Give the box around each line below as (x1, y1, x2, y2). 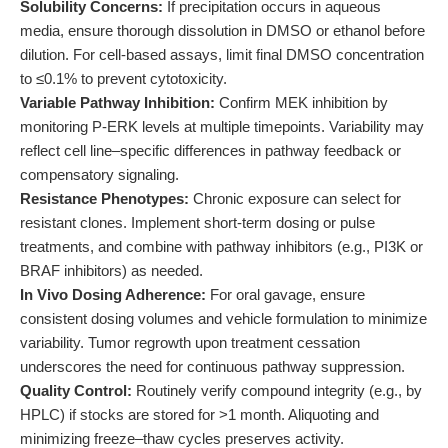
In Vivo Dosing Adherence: (20, 286, 206, 303)
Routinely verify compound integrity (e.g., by (132, 382, 422, 399)
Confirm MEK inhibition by (215, 94, 388, 111)
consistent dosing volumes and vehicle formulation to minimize (20, 310, 427, 327)
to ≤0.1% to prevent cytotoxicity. (20, 70, 227, 87)
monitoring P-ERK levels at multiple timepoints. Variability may (20, 118, 424, 135)
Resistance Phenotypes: (20, 190, 189, 207)
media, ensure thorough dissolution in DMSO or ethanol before (20, 22, 425, 39)
